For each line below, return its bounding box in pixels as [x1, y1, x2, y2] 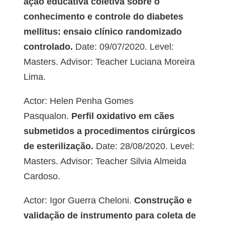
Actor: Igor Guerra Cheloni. [23, 195, 132, 206]
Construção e [131, 195, 192, 206]
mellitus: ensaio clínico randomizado [23, 27, 182, 37]
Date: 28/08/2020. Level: [93, 141, 194, 152]
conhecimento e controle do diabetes [23, 12, 183, 22]
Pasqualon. [23, 111, 69, 122]
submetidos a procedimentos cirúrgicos [23, 126, 195, 137]
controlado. [23, 42, 73, 52]
